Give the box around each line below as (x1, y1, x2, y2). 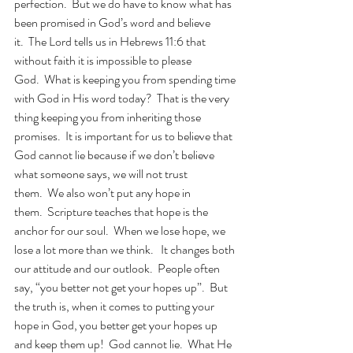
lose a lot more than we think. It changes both (14, 240, 237, 258)
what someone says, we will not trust (14, 165, 190, 183)
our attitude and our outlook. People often (14, 259, 222, 277)
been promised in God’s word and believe (14, 13, 213, 32)
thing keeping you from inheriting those (14, 108, 203, 126)
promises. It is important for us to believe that (14, 127, 235, 145)
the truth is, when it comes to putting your (14, 297, 217, 315)
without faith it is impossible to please (14, 51, 194, 69)
